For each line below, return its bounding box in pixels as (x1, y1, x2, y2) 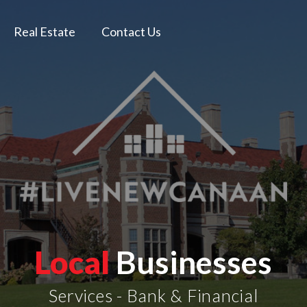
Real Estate (13, 24, 75, 39)
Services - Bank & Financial (49, 285, 258, 306)
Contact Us (101, 24, 161, 39)
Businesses (110, 243, 273, 281)
